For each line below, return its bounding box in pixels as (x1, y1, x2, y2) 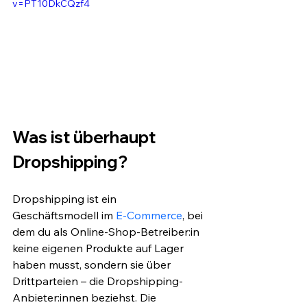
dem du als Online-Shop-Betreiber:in (12, 225, 202, 239)
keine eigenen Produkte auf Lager (12, 241, 186, 256)
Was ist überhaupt (12, 127, 159, 148)
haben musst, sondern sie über (12, 258, 173, 272)
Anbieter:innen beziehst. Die (12, 291, 159, 305)
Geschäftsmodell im (12, 208, 116, 223)
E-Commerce (116, 208, 182, 223)
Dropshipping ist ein (12, 192, 119, 206)
